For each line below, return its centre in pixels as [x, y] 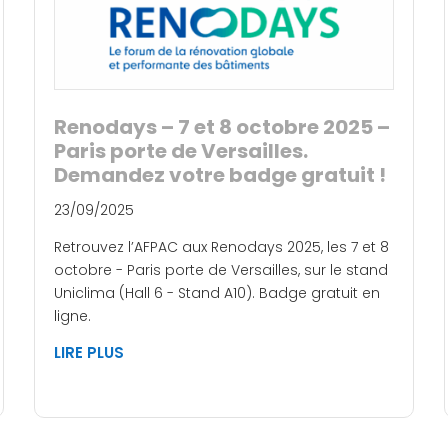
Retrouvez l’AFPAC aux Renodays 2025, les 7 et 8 [221, 246]
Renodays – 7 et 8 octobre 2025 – [222, 126]
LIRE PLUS [89, 352]
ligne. [72, 315]
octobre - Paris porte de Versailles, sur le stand [221, 269]
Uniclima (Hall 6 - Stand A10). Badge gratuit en [217, 292]
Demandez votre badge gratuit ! [220, 174]
